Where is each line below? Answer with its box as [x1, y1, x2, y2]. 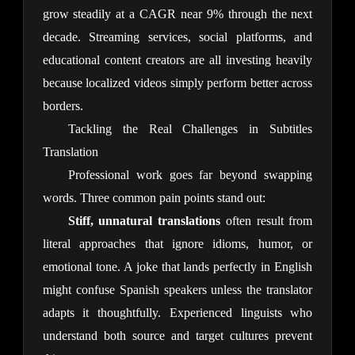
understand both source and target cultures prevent [42, 329, 313, 343]
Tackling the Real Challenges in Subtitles [67, 122, 313, 136]
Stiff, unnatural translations [67, 214, 221, 228]
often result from [220, 214, 313, 228]
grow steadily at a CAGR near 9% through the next [42, 7, 313, 21]
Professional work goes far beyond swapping [67, 168, 313, 182]
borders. [42, 99, 83, 113]
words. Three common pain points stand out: [42, 191, 265, 205]
